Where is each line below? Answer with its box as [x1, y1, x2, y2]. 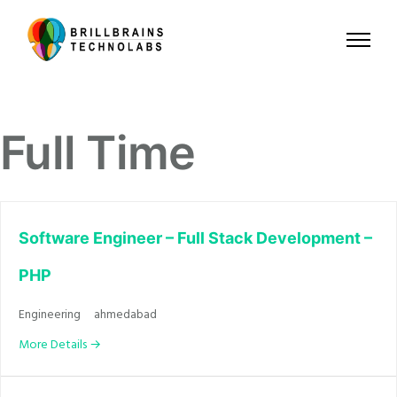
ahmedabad [94, 305, 157, 326]
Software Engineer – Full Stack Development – [19, 229, 372, 248]
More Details [19, 334, 90, 355]
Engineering [19, 305, 81, 326]
